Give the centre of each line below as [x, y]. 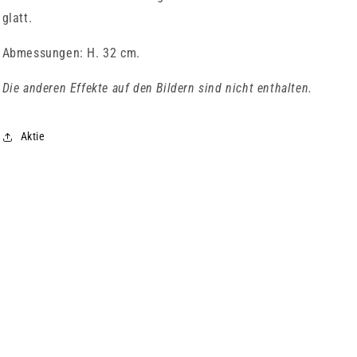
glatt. [17, 18]
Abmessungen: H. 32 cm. [71, 53]
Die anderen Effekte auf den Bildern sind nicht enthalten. [157, 88]
